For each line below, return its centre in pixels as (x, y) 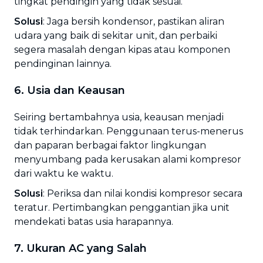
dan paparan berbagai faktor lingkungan (110, 145)
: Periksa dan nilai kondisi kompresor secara (143, 193)
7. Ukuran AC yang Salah (80, 248)
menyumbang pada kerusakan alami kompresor (128, 159)
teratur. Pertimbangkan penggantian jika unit (122, 208)
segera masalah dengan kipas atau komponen (122, 50)
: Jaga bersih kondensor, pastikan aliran (134, 21)
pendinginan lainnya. (63, 64)
